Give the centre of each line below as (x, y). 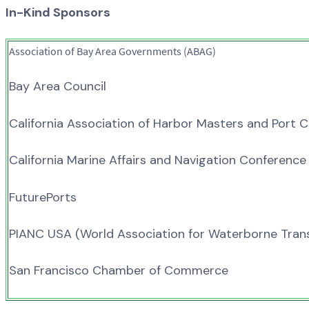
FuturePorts (43, 197)
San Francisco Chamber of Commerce (119, 271)
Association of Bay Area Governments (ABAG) (112, 51)
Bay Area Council (58, 87)
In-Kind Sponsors (58, 12)
